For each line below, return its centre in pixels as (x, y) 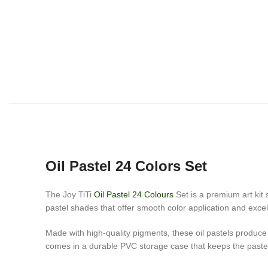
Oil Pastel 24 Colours (134, 194)
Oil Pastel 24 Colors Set (126, 166)
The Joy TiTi (70, 194)
